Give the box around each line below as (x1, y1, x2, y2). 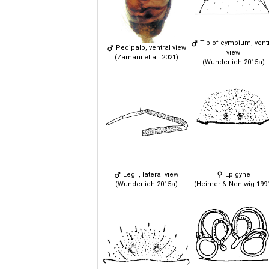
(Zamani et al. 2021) (114, 53, 178, 61)
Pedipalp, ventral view (113, 43, 186, 52)
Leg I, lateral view (121, 170, 178, 178)
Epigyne (223, 170, 250, 178)
